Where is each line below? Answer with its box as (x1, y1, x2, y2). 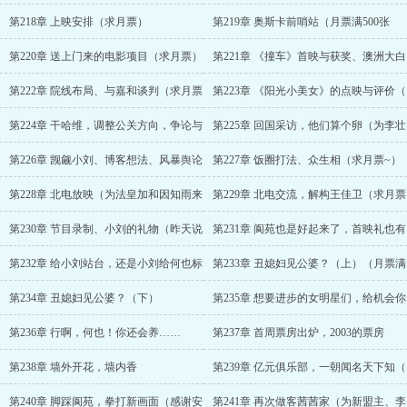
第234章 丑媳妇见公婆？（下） (9, 292, 159, 304)
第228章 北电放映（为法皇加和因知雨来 (9, 188, 203, 201)
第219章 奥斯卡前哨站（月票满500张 (213, 15, 390, 28)
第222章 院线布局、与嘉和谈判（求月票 (9, 84, 203, 97)
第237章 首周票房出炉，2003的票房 (213, 326, 384, 339)
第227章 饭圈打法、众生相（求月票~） (213, 154, 402, 166)
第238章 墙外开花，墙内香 (9, 361, 137, 373)
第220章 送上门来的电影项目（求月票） (9, 50, 203, 63)
